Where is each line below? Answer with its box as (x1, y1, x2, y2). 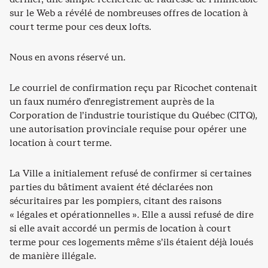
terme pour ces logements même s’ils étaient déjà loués (10, 235, 253, 248)
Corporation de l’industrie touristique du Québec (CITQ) (10, 108, 255, 121)
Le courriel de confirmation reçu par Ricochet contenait (10, 81, 257, 94)
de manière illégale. (10, 249, 96, 262)
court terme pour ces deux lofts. (10, 20, 151, 33)
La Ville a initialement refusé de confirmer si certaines (10, 166, 251, 179)
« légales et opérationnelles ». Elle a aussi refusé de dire (10, 208, 254, 221)
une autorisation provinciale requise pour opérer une (10, 122, 246, 135)
